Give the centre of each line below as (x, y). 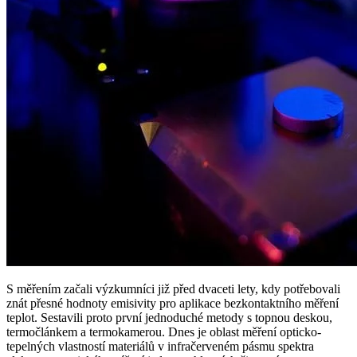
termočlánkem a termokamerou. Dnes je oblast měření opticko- (164, 332)
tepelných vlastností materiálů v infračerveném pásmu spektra (160, 347)
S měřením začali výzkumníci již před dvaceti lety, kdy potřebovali (173, 289)
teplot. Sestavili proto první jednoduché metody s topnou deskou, (169, 318)
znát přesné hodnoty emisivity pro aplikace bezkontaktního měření (173, 304)
